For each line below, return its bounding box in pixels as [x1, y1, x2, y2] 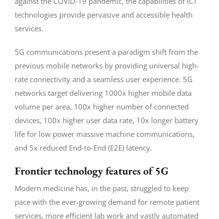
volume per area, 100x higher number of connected [14, 101, 189, 111]
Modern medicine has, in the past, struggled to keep [14, 183, 189, 193]
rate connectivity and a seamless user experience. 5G [14, 74, 193, 84]
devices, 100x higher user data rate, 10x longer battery [14, 115, 198, 125]
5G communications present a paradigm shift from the [14, 46, 198, 57]
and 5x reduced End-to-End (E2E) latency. [14, 142, 152, 153]
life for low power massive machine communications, [14, 129, 195, 139]
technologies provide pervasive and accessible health [14, 9, 193, 20]
